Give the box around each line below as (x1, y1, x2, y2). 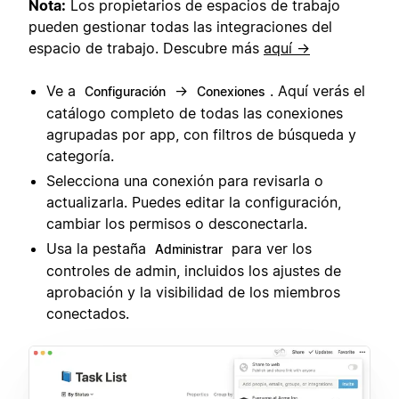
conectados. (46, 304, 129, 322)
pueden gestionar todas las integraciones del (28, 17, 332, 36)
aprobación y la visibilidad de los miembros (46, 282, 340, 301)
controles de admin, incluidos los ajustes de (46, 261, 341, 280)
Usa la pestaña (46, 239, 151, 257)
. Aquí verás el (270, 81, 365, 100)
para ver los (227, 239, 312, 257)
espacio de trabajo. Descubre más (28, 38, 264, 57)
